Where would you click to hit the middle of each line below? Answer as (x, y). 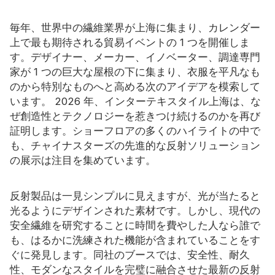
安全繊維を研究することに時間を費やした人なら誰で (135, 225)
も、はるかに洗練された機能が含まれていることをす (135, 240)
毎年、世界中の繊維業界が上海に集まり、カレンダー (135, 28)
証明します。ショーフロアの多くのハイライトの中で (135, 131)
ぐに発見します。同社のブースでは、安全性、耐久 (130, 254)
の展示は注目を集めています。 (83, 161)
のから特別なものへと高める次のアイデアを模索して (135, 87)
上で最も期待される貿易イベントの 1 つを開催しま (130, 43)
